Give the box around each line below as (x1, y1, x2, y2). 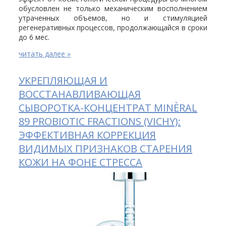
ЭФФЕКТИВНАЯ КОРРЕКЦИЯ (19, 128, 156, 142)
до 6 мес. (19, 32, 50, 42)
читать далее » (19, 48, 71, 59)
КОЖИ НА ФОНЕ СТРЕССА (19, 155, 143, 169)
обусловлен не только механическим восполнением (19, 3, 207, 13)
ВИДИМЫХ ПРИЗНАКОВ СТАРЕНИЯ (19, 141, 193, 155)
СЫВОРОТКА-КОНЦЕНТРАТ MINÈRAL (19, 100, 198, 115)
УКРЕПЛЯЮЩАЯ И (19, 73, 108, 87)
